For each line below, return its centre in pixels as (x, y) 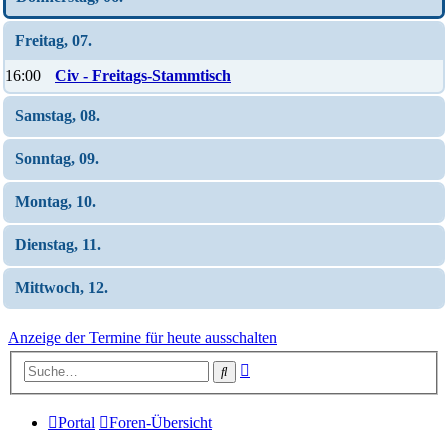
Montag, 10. (55, 201)
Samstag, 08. (57, 115)
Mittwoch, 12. (61, 287)
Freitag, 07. (53, 40)
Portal (76, 422)
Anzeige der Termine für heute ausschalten (142, 337)
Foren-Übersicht (160, 422)
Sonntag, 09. (57, 158)
